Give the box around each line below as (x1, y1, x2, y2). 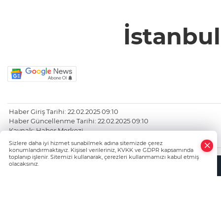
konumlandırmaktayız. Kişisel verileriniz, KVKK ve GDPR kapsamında (9, 147, 193, 153)
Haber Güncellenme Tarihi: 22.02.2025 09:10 (9, 117, 148, 125)
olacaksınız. (9, 160, 39, 167)
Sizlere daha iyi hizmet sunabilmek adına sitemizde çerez (9, 140, 163, 147)
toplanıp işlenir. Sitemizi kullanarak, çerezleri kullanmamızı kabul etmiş (9, 153, 199, 160)
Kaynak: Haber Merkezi (9, 126, 83, 135)
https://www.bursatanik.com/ (9, 136, 102, 144)
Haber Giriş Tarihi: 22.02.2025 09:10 (9, 108, 118, 116)
